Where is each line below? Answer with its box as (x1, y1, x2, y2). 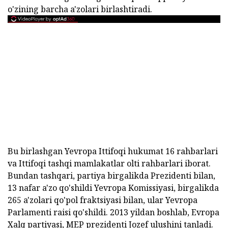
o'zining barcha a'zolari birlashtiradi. (8, 4, 152, 15)
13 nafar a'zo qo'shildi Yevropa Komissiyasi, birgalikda (8, 182, 219, 194)
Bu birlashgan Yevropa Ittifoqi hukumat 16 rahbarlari (8, 146, 218, 157)
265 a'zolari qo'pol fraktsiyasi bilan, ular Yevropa (8, 194, 197, 206)
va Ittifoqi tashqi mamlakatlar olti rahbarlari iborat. (8, 158, 211, 169)
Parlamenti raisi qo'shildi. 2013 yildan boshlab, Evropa (8, 207, 219, 218)
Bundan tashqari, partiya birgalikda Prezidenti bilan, (8, 170, 215, 182)
